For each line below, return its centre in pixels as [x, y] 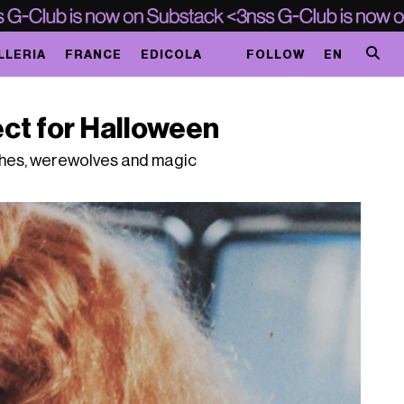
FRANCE [93, 54]
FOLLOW [275, 54]
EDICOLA [171, 54]
